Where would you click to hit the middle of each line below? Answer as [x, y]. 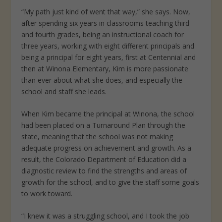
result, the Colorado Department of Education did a [104, 159]
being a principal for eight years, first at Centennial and [108, 57]
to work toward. [47, 193]
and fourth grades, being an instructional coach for [102, 34]
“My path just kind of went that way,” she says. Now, [106, 11]
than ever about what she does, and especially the [102, 80]
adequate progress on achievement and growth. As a [106, 148]
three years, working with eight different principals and [108, 46]
